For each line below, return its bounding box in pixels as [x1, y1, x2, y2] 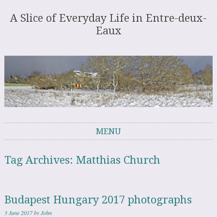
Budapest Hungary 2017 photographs [4, 193, 192, 206]
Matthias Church [76, 154, 161, 166]
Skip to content [4, 140, 51, 151]
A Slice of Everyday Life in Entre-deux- [10, 12, 207, 25]
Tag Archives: [4, 154, 77, 166]
